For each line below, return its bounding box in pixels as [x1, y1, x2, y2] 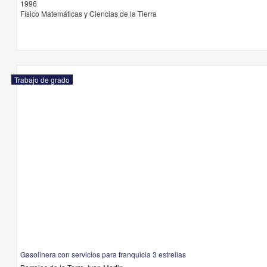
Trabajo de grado [14, 74, 70, 85]
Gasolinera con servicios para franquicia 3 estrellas [20, 249, 186, 259]
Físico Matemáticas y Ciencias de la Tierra [20, 8, 157, 18]
